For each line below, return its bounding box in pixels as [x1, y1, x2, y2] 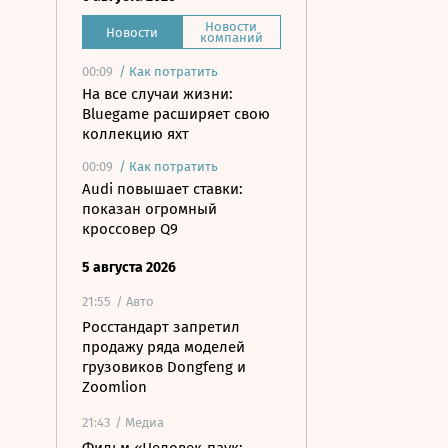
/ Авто [116, 294, 154, 309]
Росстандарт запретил [82, 318, 240, 336]
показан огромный [82, 200, 217, 218]
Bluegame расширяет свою [82, 105, 270, 123]
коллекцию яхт [82, 125, 189, 143]
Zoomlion [82, 378, 147, 396]
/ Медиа [115, 415, 164, 430]
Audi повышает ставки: [82, 180, 243, 198]
